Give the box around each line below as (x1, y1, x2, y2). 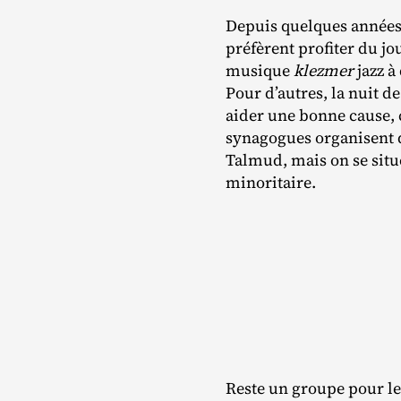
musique (226, 59, 294, 82)
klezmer (294, 59, 354, 82)
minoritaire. (226, 171, 316, 194)
